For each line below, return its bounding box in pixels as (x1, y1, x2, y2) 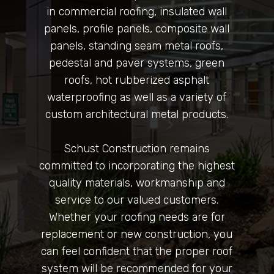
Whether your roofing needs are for (48, 210, 225, 224)
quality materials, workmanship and (48, 176, 225, 190)
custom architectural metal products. (45, 107, 229, 121)
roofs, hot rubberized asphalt (64, 73, 210, 87)
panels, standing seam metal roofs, (50, 39, 224, 53)
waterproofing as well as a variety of (47, 90, 227, 104)
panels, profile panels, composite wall (44, 21, 230, 35)
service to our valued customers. (55, 193, 219, 207)
